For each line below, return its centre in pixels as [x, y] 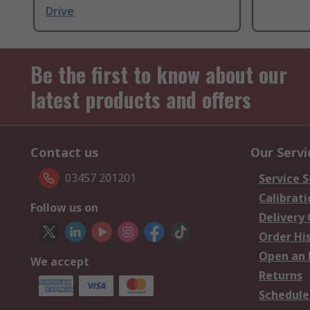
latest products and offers [141, 100]
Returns [281, 276]
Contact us [65, 153]
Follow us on [64, 208]
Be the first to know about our [159, 75]
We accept [60, 262]
